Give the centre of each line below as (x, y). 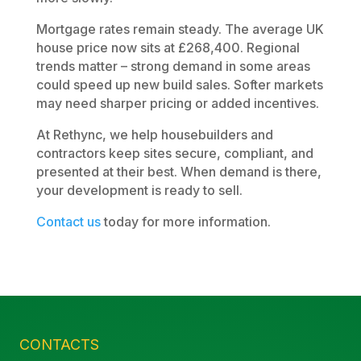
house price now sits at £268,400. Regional (168, 47)
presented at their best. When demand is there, (178, 171)
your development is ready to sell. (139, 190)
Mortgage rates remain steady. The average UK (180, 29)
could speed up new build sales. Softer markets (179, 84)
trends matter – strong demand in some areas (173, 66)
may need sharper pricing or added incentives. (177, 103)
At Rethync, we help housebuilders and (154, 134)
